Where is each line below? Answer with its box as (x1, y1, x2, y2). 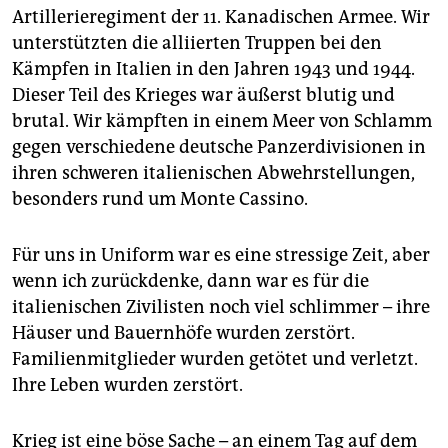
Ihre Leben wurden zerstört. (12, 374, 243, 397)
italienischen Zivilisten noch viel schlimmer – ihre (12, 296, 430, 319)
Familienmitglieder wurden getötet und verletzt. (12, 348, 418, 371)
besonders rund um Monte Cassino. (12, 188, 308, 211)
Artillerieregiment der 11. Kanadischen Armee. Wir (12, 6, 430, 29)
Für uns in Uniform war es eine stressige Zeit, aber (12, 244, 430, 267)
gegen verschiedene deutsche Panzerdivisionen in (12, 136, 426, 159)
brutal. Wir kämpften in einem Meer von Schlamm (12, 110, 432, 133)
